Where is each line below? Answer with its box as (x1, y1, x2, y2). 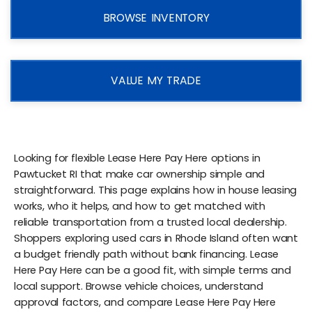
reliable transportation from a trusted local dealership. (14, 214, 287, 229)
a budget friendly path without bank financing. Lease (14, 247, 279, 261)
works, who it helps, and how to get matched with (14, 198, 266, 213)
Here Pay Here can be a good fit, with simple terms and (14, 263, 291, 277)
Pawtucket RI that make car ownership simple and (14, 166, 265, 181)
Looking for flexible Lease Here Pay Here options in (14, 150, 260, 165)
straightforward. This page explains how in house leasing (14, 182, 297, 197)
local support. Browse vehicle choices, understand (14, 279, 263, 293)
